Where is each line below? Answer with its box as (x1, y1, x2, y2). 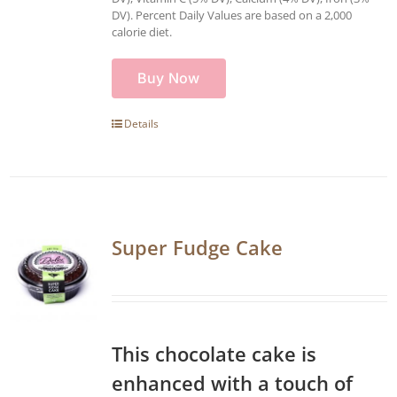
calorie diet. (112, 23, 172, 40)
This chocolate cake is (112, 339, 316, 367)
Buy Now (137, 68, 200, 87)
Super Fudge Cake (112, 233, 283, 261)
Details (124, 115, 159, 131)
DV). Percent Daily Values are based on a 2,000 (112, 6, 352, 23)
